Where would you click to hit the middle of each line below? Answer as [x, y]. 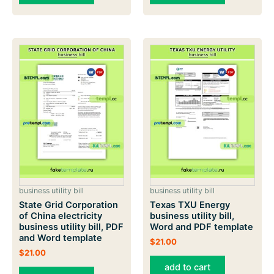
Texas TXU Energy [190, 205]
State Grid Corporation [68, 205]
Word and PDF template [202, 227]
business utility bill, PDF [71, 227]
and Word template [61, 238]
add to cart [187, 267]
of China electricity [61, 216]
